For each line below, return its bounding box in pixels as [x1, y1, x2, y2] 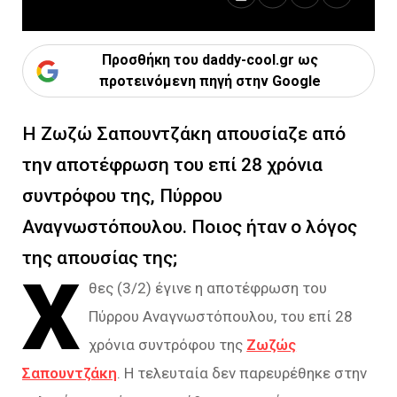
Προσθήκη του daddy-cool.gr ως [101, 51, 318, 68]
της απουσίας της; [22, 247, 177, 269]
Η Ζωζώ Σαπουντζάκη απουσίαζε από [22, 123, 346, 144]
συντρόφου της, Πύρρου [22, 185, 222, 206]
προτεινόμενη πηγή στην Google [98, 73, 321, 90]
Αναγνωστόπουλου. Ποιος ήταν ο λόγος [22, 216, 357, 237]
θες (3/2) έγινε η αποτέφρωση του [89, 279, 328, 297]
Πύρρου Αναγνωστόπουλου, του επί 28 [89, 307, 354, 325]
